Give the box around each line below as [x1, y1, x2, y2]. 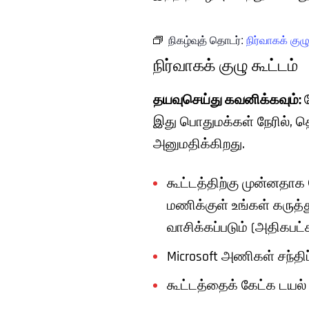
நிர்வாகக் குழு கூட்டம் [153, 59, 298, 75]
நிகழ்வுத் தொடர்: [168, 32, 246, 48]
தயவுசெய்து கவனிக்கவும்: [153, 94, 304, 108]
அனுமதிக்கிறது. [153, 138, 245, 152]
